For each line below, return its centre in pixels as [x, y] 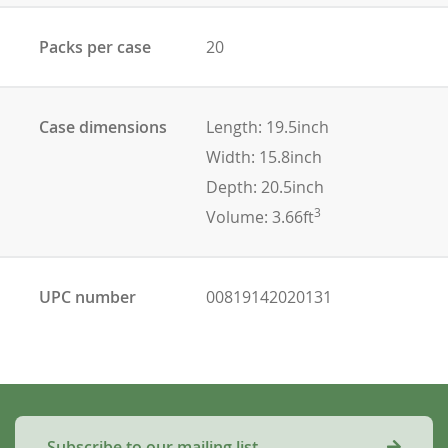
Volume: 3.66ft [259, 216]
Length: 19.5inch [267, 126]
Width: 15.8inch [263, 156]
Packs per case [95, 46]
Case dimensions [103, 126]
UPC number [87, 296]
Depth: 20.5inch [264, 186]
